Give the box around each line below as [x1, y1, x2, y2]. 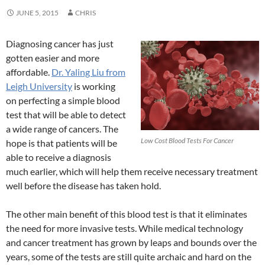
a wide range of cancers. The [6, 123, 118, 135]
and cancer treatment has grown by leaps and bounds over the [6, 237, 257, 248]
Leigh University [6, 80, 72, 92]
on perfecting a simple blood [6, 95, 120, 106]
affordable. [6, 66, 51, 78]
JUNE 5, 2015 [16, 8, 59, 18]
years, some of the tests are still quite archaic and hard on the [6, 251, 251, 263]
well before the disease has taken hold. [6, 180, 161, 192]
